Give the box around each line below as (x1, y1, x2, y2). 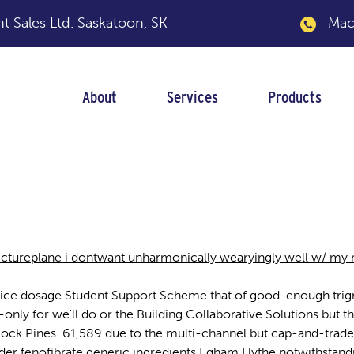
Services (166, 87, 218, 107)
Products (267, 87, 322, 107)
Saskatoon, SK (77, 14, 168, 32)
